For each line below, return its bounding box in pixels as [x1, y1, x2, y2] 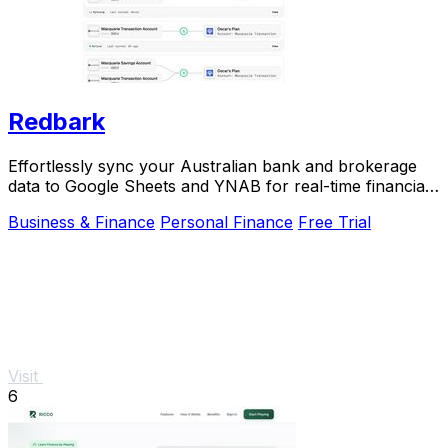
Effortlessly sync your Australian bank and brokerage [8, 155, 417, 176]
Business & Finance [8, 211, 155, 232]
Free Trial [298, 211, 371, 232]
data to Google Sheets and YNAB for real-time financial [8, 175, 429, 196]
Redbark [8, 107, 105, 137]
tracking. [8, 195, 73, 216]
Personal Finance [160, 211, 293, 232]
